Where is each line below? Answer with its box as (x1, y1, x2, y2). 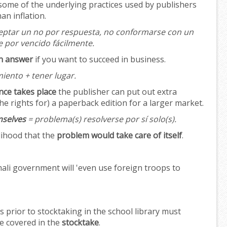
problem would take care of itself (57, 130, 182, 141)
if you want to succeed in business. (33, 54, 166, 65)
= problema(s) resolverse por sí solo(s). (26, 113, 176, 125)
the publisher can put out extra (56, 86, 177, 98)
